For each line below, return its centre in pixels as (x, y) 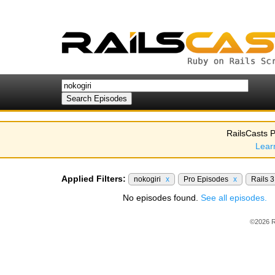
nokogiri (148, 179)
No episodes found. (162, 198)
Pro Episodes (207, 179)
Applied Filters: (94, 179)
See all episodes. (234, 198)
